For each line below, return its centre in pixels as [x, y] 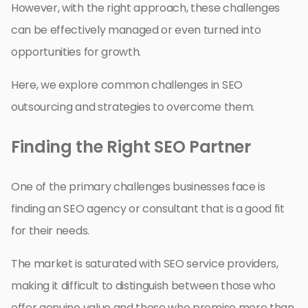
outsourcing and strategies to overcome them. [133, 107]
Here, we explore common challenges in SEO [127, 85]
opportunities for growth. [76, 52]
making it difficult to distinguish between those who [143, 286]
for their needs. [50, 231]
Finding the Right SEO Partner [131, 147]
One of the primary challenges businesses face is [138, 187]
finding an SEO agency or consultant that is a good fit [148, 209]
